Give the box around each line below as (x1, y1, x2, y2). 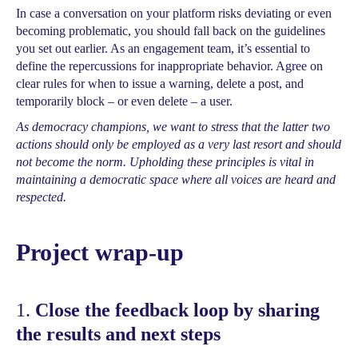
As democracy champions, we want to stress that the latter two (16, 120, 330, 133)
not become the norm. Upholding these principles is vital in (16, 155, 314, 169)
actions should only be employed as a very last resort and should (16, 137, 341, 151)
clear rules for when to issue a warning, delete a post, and (16, 77, 304, 90)
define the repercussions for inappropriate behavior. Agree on (16, 59, 323, 73)
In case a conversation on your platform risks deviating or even (16, 6, 332, 20)
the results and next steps (16, 324, 221, 344)
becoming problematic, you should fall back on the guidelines (16, 24, 325, 38)
